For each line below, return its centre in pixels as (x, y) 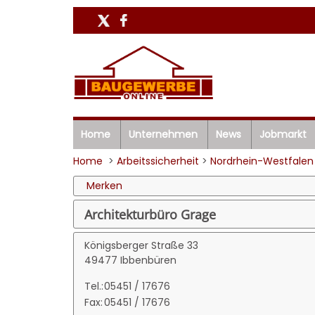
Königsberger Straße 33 (141, 245)
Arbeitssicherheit (157, 161)
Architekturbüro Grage (150, 214)
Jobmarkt (283, 134)
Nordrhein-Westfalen (262, 161)
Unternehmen (163, 134)
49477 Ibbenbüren (130, 260)
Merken (104, 186)
